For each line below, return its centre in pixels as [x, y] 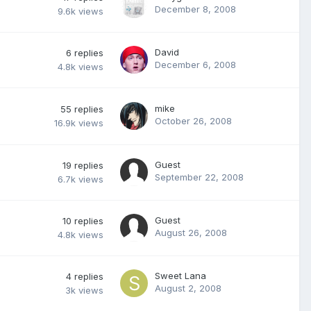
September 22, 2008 [199, 177]
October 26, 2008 [193, 121]
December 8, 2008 [195, 9]
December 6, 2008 [195, 65]
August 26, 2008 [191, 233]
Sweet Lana [180, 276]
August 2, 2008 [188, 288]
